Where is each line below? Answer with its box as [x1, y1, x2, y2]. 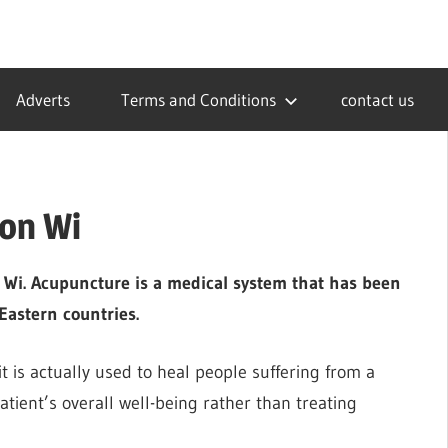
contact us [340, 89, 414, 110]
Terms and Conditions [120, 89, 276, 110]
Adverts [15, 89, 70, 110]
